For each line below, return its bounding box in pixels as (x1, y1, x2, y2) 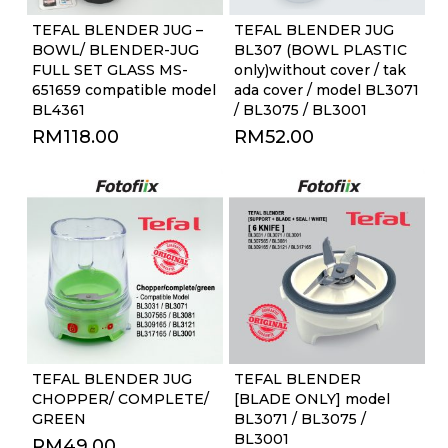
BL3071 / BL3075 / (233, 410, 366, 429)
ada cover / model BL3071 (233, 80, 419, 99)
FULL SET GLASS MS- (31, 60, 188, 79)
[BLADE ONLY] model (233, 390, 390, 409)
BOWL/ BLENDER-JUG (31, 40, 199, 59)
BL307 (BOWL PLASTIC (233, 40, 407, 59)
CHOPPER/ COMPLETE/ (31, 390, 209, 409)
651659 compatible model (31, 80, 216, 99)
